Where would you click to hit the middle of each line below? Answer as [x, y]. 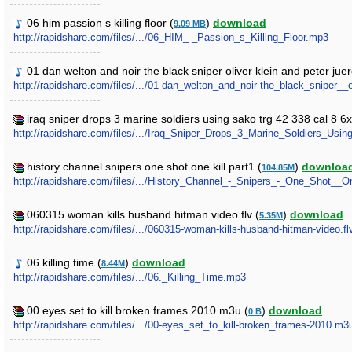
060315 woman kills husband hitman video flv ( [143, 214]
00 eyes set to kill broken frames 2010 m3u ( [137, 310]
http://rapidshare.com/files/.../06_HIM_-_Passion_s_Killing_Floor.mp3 [171, 37]
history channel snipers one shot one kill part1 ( [144, 167]
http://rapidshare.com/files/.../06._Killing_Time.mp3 [130, 277]
